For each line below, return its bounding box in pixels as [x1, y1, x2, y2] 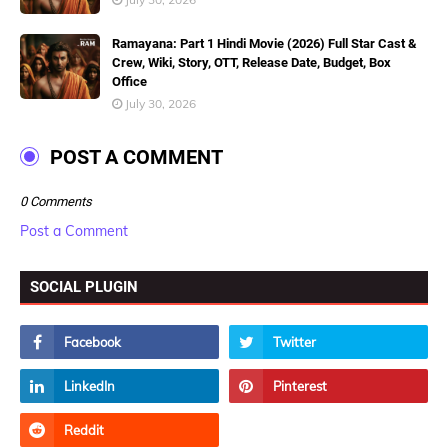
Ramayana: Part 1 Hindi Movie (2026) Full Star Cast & [112, 36, 417, 51]
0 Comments [20, 194, 92, 209]
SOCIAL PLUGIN [30, 278, 138, 296]
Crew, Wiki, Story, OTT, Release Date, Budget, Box [112, 55, 391, 70]
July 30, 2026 [125, 96, 196, 111]
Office [112, 74, 147, 89]
